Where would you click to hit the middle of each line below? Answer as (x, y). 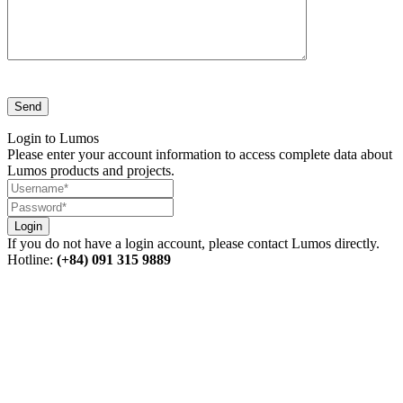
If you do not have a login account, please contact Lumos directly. (193, 244)
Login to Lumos (53, 139)
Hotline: (32, 260)
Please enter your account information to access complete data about (200, 155)
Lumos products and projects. (91, 171)
